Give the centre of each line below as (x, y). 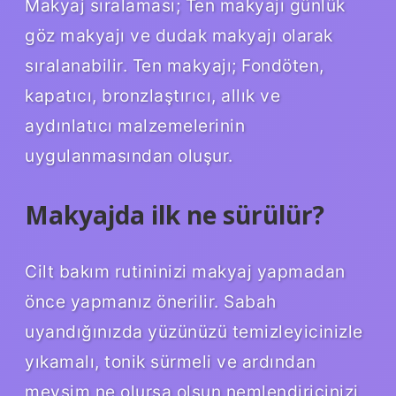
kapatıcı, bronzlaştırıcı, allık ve (152, 95)
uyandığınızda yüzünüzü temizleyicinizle (194, 331)
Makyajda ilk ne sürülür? (175, 214)
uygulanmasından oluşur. (129, 155)
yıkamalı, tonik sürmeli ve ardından (171, 361)
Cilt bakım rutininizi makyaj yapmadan (185, 271)
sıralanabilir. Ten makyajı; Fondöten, (175, 65)
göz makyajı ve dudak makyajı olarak (179, 35)
